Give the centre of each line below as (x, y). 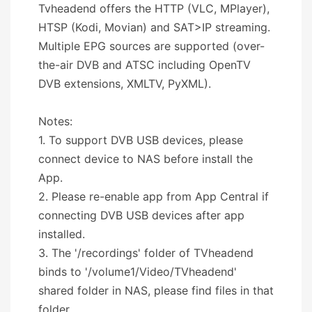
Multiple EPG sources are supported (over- (151, 46)
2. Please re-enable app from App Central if (154, 196)
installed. (62, 234)
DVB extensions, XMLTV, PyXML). (125, 83)
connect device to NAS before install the (146, 158)
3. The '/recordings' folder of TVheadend (146, 252)
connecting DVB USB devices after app (141, 215)
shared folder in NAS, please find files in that (156, 290)
